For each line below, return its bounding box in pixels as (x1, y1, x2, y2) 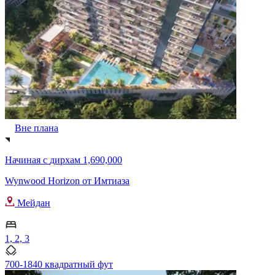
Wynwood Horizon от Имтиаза (5, 175, 130, 186)
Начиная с (5, 154, 50, 165)
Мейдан (15, 197, 50, 208)
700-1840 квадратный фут (5, 258, 113, 269)
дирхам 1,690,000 (50, 154, 122, 165)
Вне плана (15, 122, 58, 133)
